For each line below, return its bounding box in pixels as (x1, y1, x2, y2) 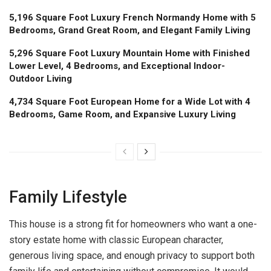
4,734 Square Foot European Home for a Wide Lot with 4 (9, 96, 250, 108)
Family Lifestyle (9, 187, 127, 207)
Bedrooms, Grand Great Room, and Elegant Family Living (9, 25, 250, 36)
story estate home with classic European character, (9, 233, 223, 246)
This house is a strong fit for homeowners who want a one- (9, 218, 257, 230)
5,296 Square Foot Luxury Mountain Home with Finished (9, 48, 250, 59)
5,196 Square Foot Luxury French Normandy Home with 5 (9, 12, 256, 24)
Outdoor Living (9, 73, 72, 85)
